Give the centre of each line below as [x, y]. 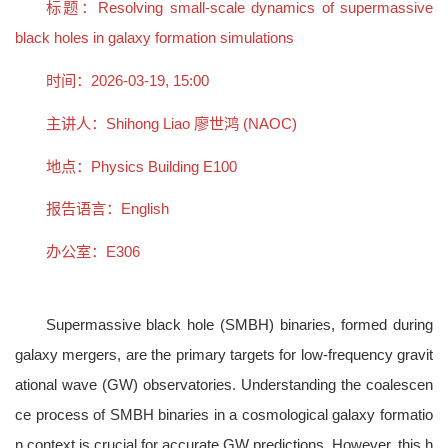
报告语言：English [107, 209]
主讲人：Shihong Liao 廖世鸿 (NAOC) [171, 123]
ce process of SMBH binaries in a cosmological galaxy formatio [224, 414]
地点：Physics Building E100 [141, 166]
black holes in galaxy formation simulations [154, 38]
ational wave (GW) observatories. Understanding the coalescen [224, 384]
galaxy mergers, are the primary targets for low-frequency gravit [224, 354]
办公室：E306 [92, 252]
